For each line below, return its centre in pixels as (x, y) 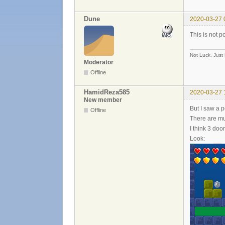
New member (103, 100)
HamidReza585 (107, 92)
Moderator (99, 62)
